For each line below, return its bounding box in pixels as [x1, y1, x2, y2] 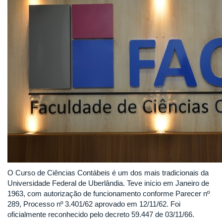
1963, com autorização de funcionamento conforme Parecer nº [7, 189, 210, 198]
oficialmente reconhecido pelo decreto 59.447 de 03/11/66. [7, 210, 194, 219]
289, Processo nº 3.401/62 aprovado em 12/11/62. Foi [7, 200, 180, 208]
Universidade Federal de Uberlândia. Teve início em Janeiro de [7, 179, 209, 187]
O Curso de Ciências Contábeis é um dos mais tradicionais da [7, 168, 209, 177]
